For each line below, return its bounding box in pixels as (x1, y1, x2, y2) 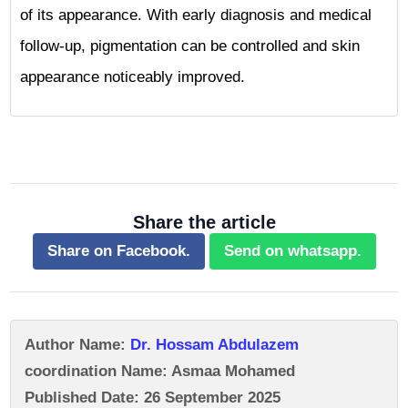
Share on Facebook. (46, 242, 190, 260)
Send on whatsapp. (223, 242, 362, 260)
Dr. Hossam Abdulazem (130, 336, 299, 353)
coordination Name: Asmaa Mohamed (25, 362, 295, 380)
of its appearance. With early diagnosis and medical (20, 6, 372, 24)
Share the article (132, 212, 276, 232)
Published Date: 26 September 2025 (25, 389, 280, 406)
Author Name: (25, 336, 130, 353)
